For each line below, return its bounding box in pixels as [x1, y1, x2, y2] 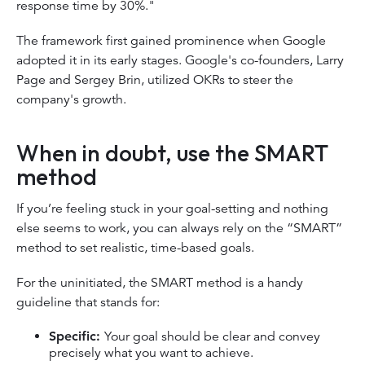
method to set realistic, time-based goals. [16, 239, 257, 256]
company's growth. [16, 91, 130, 108]
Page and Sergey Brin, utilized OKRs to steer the [16, 72, 293, 89]
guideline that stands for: [16, 294, 163, 311]
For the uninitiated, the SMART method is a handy [16, 275, 303, 292]
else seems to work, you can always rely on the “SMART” [16, 219, 342, 236]
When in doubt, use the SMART [16, 138, 328, 167]
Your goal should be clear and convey [104, 328, 320, 345]
